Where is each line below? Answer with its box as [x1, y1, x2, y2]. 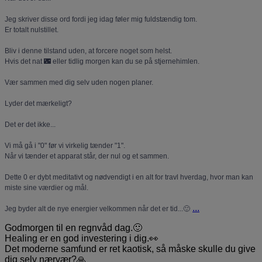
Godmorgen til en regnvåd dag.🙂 [5, 222, 142, 233]
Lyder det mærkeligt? [5, 99, 72, 108]
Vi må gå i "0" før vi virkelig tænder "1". [5, 141, 125, 150]
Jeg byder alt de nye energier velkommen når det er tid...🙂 [5, 204, 190, 213]
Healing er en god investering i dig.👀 [5, 233, 158, 243]
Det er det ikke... [5, 120, 56, 129]
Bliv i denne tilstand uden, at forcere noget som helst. [5, 46, 172, 55]
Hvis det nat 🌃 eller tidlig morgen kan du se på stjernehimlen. [5, 57, 199, 65]
